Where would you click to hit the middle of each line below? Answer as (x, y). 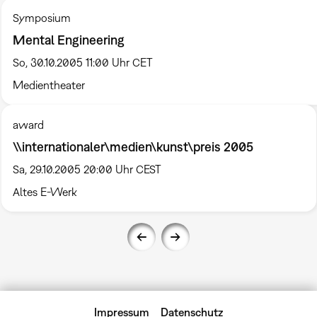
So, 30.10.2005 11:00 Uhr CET (82, 62)
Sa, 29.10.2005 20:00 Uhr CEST (87, 169)
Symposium (41, 17)
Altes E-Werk (45, 191)
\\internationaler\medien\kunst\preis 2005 (133, 146)
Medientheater (48, 85)
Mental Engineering (68, 40)
